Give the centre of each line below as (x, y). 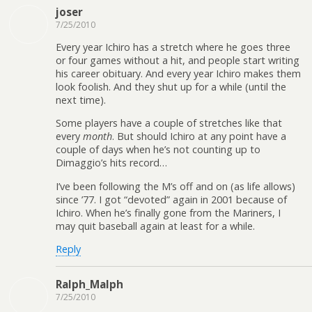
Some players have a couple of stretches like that (169, 123)
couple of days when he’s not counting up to (158, 150)
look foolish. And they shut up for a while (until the (171, 86)
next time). (81, 100)
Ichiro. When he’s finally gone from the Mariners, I (168, 212)
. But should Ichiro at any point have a (199, 136)
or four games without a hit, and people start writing (178, 60)
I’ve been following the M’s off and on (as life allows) (175, 186)
